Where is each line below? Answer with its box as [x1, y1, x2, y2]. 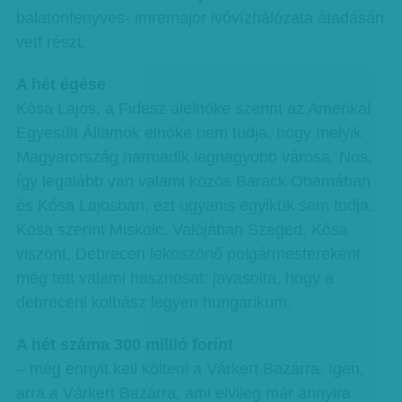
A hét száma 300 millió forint [15, 336, 233, 354]
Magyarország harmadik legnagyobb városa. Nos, [15, 148, 372, 166]
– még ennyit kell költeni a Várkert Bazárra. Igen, [15, 360, 364, 378]
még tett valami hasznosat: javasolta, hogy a [15, 269, 334, 287]
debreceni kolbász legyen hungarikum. [15, 293, 292, 311]
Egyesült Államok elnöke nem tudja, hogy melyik [15, 124, 362, 142]
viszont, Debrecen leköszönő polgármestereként [15, 245, 361, 263]
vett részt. [15, 33, 86, 51]
